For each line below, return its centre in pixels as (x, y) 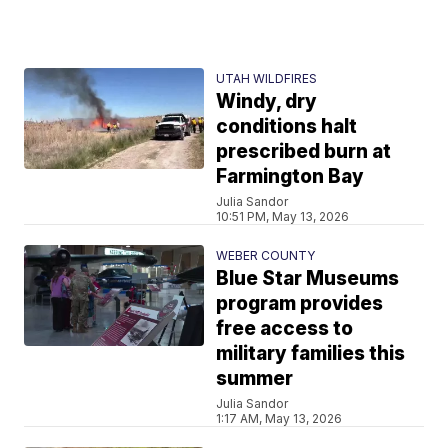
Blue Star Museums (308, 278)
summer (255, 378)
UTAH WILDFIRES (267, 78)
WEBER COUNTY (266, 255)
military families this (311, 353)
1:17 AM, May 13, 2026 (279, 418)
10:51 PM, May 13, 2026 (283, 216)
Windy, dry (267, 101)
